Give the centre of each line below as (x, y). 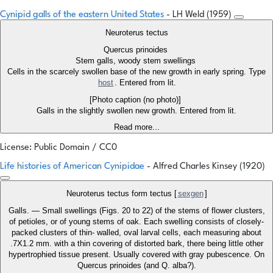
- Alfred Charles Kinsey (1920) (206, 167)
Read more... (136, 127)
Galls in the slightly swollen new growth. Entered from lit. (136, 111)
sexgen (190, 194)
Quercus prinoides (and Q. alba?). (136, 266)
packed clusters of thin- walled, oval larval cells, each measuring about (136, 233)
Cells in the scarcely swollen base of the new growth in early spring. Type (136, 72)
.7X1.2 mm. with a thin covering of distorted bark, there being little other (136, 244)
